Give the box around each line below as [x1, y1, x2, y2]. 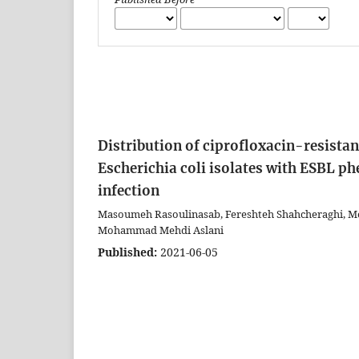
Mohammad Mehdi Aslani [98, 222, 224, 237]
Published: [98, 244, 157, 260]
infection [98, 181, 159, 200]
